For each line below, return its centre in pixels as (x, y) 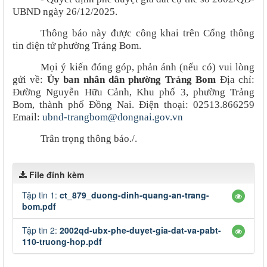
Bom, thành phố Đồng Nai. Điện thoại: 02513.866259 (133, 105)
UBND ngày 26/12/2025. (65, 12)
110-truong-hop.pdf (62, 242)
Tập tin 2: (41, 230)
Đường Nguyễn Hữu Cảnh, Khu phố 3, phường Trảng (133, 92)
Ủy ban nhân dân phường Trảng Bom (131, 80)
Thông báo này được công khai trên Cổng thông (148, 33)
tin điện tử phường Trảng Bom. (77, 46)
